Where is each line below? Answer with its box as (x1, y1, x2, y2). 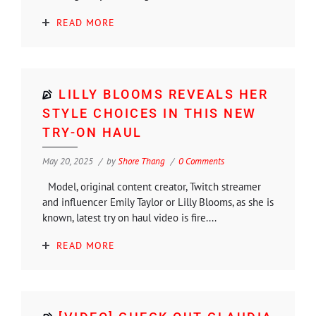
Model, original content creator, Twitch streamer (42, 179, 261, 193)
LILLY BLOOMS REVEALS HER (59, 86, 268, 102)
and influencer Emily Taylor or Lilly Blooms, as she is (42, 195, 274, 209)
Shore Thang (118, 154, 165, 167)
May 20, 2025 (42, 154, 93, 167)
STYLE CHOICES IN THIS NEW (42, 105, 257, 121)
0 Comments (178, 154, 224, 167)
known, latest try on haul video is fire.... (42, 210, 217, 224)
